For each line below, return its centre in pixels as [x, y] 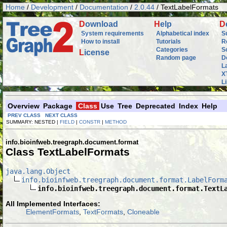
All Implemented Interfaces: [53, 203]
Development [52, 7]
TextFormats [103, 212]
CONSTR [90, 122]
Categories [172, 50]
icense [97, 52]
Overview [24, 106]
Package [58, 106]
